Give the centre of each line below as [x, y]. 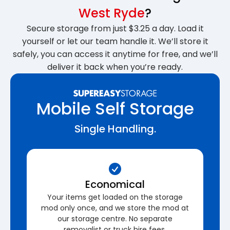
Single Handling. [115, 129]
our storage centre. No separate [115, 218]
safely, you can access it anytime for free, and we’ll [115, 54]
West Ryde [112, 13]
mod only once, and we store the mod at [115, 208]
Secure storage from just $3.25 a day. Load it [115, 28]
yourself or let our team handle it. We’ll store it [115, 41]
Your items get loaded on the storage [115, 197]
